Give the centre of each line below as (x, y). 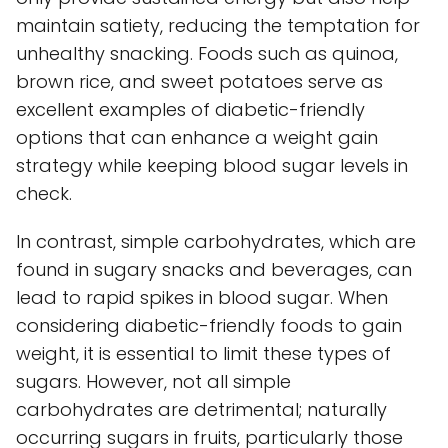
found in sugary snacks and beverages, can (214, 269)
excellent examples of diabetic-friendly (190, 109)
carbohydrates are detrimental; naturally (201, 409)
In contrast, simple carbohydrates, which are (216, 241)
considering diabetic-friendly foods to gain (209, 325)
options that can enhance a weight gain (197, 137)
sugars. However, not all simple (153, 381)
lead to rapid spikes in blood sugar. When (202, 297)
